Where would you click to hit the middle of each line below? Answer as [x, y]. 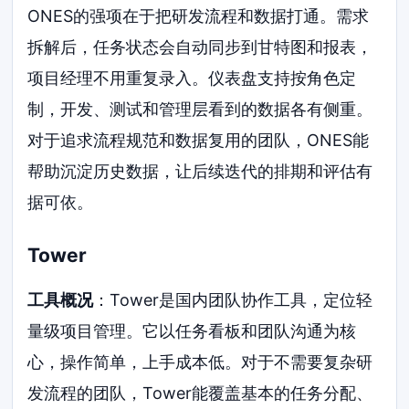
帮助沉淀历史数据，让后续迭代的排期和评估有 [200, 171]
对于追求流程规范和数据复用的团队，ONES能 [199, 140]
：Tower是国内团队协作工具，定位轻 [233, 299]
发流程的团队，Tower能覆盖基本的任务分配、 [200, 393]
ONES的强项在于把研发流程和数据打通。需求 [199, 16]
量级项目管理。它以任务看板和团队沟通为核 [192, 330]
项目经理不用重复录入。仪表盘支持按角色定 [192, 78]
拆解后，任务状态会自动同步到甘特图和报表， [200, 47]
